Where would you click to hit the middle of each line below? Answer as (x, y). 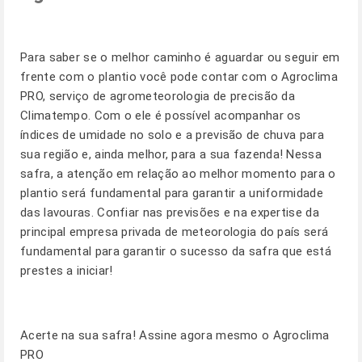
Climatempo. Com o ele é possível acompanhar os (161, 116)
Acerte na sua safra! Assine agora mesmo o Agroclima (175, 335)
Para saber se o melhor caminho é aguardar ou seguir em (180, 57)
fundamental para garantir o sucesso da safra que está (176, 251)
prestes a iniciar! (67, 271)
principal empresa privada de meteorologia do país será (175, 232)
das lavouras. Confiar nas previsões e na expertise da (170, 213)
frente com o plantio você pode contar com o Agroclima (179, 77)
